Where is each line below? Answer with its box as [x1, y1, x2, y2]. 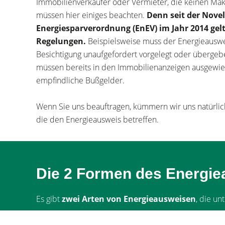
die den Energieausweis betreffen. [36, 114, 159, 125]
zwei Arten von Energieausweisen [62, 193, 196, 204]
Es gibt [36, 193, 62, 204]
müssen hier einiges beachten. [36, 10, 147, 21]
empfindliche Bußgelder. [36, 75, 125, 86]
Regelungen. [36, 36, 88, 47]
